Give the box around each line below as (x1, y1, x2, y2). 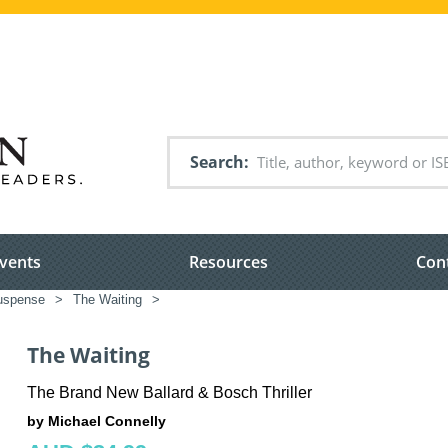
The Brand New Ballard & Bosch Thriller (27, 383, 312, 401)
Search (190, 151, 244, 173)
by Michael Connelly (27, 412, 166, 429)
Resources (189, 251, 268, 274)
